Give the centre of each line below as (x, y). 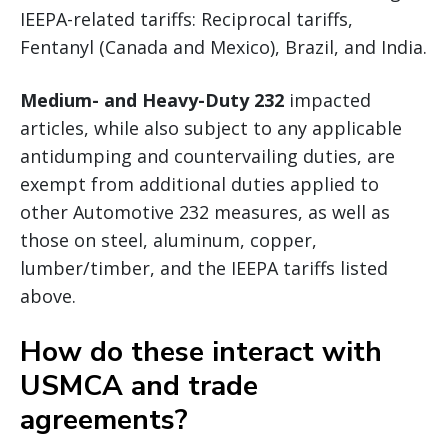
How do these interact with (201, 351)
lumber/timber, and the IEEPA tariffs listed (204, 267)
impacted (327, 99)
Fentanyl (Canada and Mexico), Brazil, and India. (223, 46)
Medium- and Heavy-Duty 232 (152, 99)
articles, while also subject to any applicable (211, 127)
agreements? (108, 419)
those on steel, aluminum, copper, (168, 239)
